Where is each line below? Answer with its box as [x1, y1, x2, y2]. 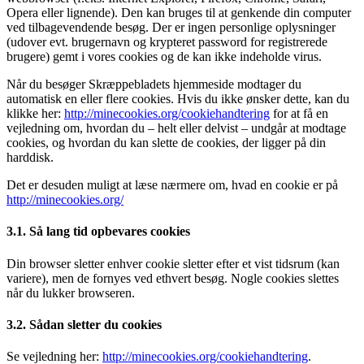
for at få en [270, 106, 328, 120]
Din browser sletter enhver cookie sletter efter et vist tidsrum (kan [6, 256, 340, 271]
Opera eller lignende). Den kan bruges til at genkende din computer [6, 6, 351, 19]
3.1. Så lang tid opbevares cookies [6, 224, 190, 239]
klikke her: [6, 106, 64, 120]
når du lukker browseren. [6, 285, 135, 300]
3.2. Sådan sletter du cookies [6, 317, 162, 331]
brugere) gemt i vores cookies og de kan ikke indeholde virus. [6, 50, 322, 63]
